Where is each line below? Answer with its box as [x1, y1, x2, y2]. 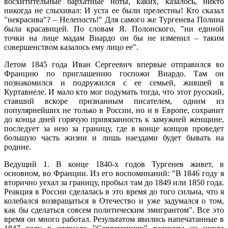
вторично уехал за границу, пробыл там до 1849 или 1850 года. [4, 178, 224, 187]
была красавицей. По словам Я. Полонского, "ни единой [4, 24, 224, 33]
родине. [4, 142, 31, 151]
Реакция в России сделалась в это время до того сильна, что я [4, 187, 224, 196]
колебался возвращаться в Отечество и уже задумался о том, [4, 196, 224, 205]
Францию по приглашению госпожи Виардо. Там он [4, 69, 224, 78]
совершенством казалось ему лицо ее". [4, 42, 138, 51]
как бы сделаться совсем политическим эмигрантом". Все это [4, 205, 224, 214]
